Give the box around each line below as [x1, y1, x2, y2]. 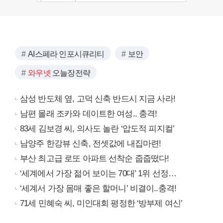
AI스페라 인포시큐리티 [28, 50, 105, 59]
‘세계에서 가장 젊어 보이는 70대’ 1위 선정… [20, 169, 177, 179]
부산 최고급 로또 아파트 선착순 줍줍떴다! [20, 154, 169, 164]
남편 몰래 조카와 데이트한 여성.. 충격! [20, 109, 157, 119]
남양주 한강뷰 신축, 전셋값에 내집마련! [20, 139, 161, 149]
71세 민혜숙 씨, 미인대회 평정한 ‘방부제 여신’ [20, 199, 183, 209]
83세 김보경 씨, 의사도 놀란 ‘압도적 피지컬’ [20, 124, 175, 134]
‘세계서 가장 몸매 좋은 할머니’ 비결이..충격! [20, 184, 177, 194]
